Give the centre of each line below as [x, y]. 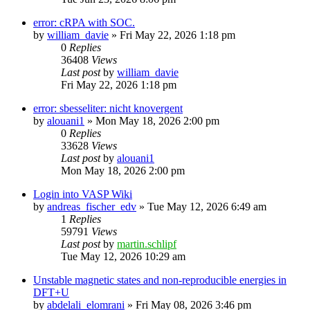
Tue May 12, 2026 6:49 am [207, 206]
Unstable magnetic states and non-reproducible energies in [160, 280]
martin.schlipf [147, 244]
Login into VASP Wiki [83, 194]
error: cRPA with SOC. [84, 22]
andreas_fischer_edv [92, 206]
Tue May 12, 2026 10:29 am [123, 256]
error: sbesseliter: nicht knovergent [108, 108]
